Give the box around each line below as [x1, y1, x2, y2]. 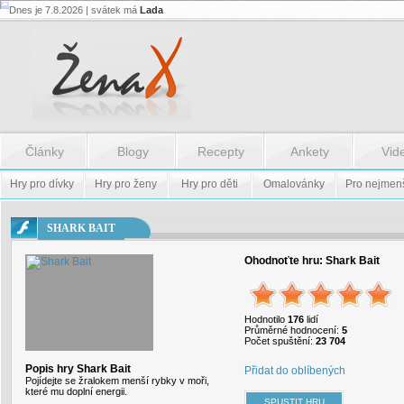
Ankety [289, 144, 329, 159]
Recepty [197, 144, 244, 159]
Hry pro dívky [10, 178, 74, 190]
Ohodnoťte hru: [244, 254, 326, 267]
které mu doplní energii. [25, 386, 127, 397]
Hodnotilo [244, 314, 288, 325]
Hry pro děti [181, 178, 238, 190]
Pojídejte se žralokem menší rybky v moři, [25, 375, 209, 386]
